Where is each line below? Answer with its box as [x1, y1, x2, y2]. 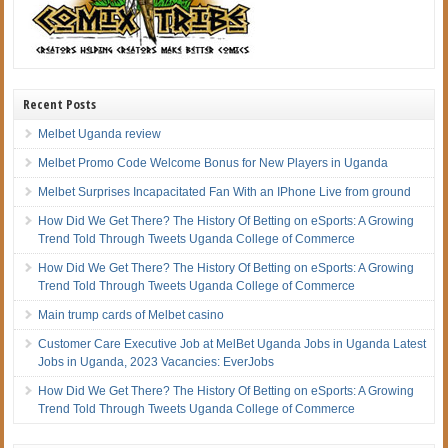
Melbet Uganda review [38, 126, 162, 141]
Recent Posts [23, 94, 97, 113]
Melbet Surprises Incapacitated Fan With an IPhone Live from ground [38, 184, 412, 199]
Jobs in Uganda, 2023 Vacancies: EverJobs [38, 354, 275, 369]
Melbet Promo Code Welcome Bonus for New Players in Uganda [38, 155, 389, 170]
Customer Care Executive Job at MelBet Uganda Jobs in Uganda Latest [38, 336, 427, 351]
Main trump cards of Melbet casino [38, 307, 225, 322]
